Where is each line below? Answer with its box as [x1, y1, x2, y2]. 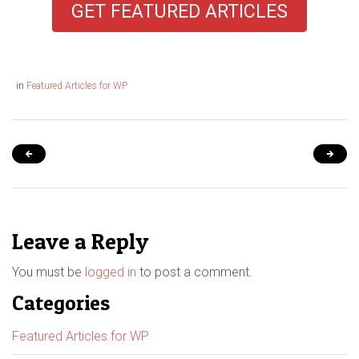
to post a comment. [136, 264, 252, 280]
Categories [12, 290, 110, 316]
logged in [85, 264, 136, 280]
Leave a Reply [12, 228, 148, 256]
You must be [12, 264, 85, 280]
